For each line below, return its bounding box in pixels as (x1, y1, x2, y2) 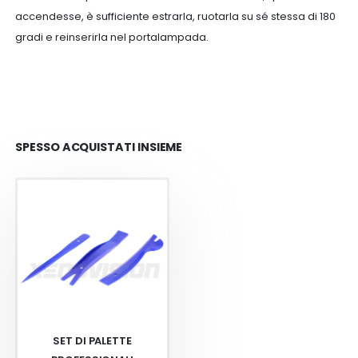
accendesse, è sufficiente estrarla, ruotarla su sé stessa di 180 (15, 8, 336, 24)
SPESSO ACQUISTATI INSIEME (15, 138, 183, 155)
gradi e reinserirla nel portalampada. (15, 29, 209, 45)
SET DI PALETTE (53, 333, 133, 349)
